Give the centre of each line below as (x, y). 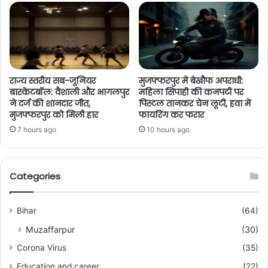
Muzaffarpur (50, 229)
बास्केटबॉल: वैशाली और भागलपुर (69, 92)
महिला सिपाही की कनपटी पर (191, 92)
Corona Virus (42, 247)
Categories (35, 176)
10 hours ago (168, 129)
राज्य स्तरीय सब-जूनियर (53, 80)
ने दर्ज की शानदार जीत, (50, 103)
